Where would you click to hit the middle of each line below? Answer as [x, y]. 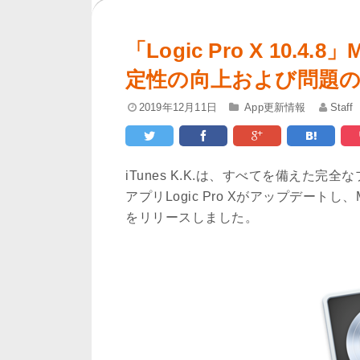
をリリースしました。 [192, 217]
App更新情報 [275, 107]
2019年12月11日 [178, 107]
